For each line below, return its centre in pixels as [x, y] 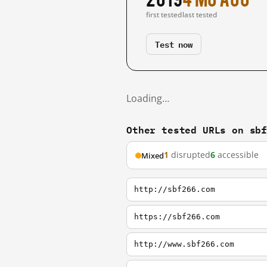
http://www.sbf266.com [184, 244]
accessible [237, 155]
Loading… [148, 98]
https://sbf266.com [177, 217]
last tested [200, 15]
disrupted [190, 155]
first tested [164, 15]
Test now [174, 44]
